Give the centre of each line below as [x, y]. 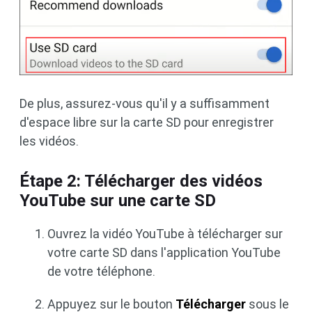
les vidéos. [49, 141]
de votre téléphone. [101, 271]
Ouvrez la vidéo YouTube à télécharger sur [165, 233]
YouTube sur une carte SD [118, 200]
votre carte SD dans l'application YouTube [164, 252]
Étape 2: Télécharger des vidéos [141, 181]
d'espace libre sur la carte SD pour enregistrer [147, 122]
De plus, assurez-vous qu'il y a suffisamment [145, 103]
